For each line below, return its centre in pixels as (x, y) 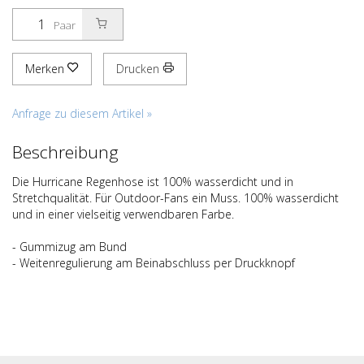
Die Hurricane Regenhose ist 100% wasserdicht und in (153, 182)
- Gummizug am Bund (69, 247)
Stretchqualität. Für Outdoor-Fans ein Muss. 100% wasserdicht (175, 198)
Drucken (139, 69)
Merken (46, 69)
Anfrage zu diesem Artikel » (82, 113)
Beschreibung (65, 152)
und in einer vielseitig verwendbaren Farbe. (123, 214)
